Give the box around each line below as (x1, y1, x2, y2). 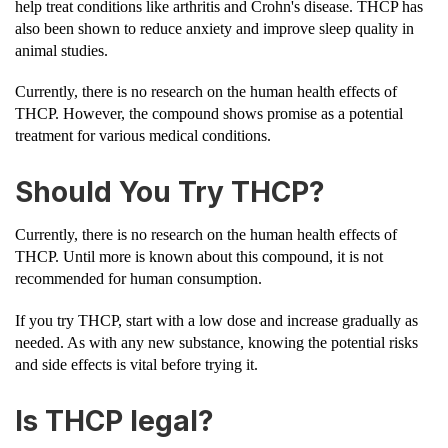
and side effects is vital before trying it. (15, 355, 258, 373)
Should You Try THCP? (15, 175, 325, 210)
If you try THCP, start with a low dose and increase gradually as (15, 311, 418, 329)
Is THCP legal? (15, 403, 214, 438)
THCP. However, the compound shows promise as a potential (15, 105, 403, 123)
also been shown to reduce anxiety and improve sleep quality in (15, 20, 414, 38)
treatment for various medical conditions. (15, 127, 271, 145)
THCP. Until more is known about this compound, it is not (15, 248, 383, 266)
